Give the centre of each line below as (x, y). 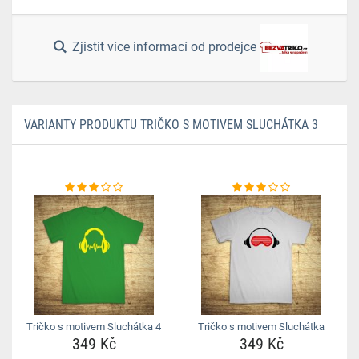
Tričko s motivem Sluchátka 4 (94, 327)
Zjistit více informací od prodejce (165, 47)
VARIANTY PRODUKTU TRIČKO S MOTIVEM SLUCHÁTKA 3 (171, 125)
